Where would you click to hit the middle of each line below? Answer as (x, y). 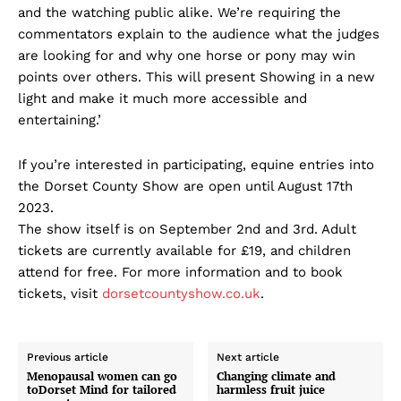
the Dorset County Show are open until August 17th (185, 186)
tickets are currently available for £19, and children (184, 250)
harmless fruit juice (271, 389)
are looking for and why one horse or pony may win (187, 55)
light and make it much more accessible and (162, 98)
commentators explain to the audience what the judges (199, 34)
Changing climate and (277, 375)
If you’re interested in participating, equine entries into (196, 164)
